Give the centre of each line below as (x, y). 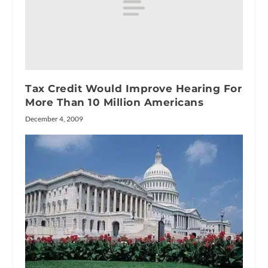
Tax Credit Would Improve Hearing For (134, 89)
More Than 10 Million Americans (115, 102)
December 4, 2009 (54, 119)
